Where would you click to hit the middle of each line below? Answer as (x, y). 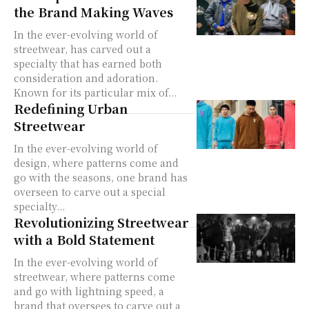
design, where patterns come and (96, 162)
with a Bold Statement (84, 239)
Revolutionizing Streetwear (101, 222)
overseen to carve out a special (90, 191)
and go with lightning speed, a (89, 291)
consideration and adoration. (86, 78)
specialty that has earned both (88, 63)
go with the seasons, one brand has (101, 177)
